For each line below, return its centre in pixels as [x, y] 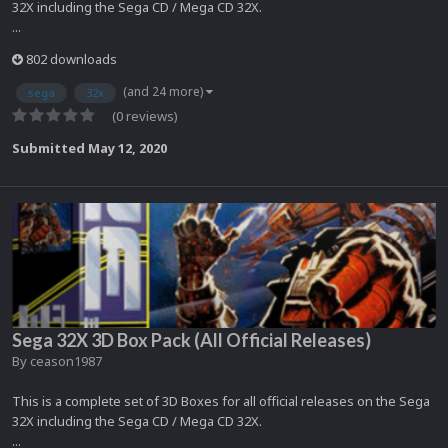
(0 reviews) [145, 115]
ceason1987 [66, 360]
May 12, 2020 [127, 147]
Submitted [50, 147]
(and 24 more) [164, 91]
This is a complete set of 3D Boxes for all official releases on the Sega [221, 400]
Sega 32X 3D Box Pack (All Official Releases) [191, 339]
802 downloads [70, 59]
